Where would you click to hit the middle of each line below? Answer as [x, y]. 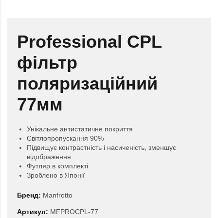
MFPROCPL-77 [73, 212]
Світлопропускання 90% [65, 138]
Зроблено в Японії [56, 175]
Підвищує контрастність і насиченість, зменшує [101, 148]
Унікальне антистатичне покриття [80, 129]
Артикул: [33, 212]
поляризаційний [87, 84]
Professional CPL [89, 42]
